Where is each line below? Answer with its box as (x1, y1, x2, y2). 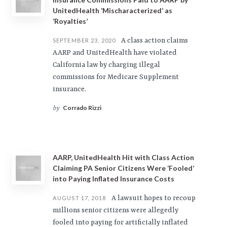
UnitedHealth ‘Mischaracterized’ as (53, 6, 172, 15)
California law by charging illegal (53, 61, 160, 69)
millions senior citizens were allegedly (53, 206, 178, 214)
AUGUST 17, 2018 (53, 195, 106, 201)
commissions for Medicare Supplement (53, 73, 179, 81)
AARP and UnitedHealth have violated (53, 49, 177, 57)
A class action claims (120, 36, 188, 45)
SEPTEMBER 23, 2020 (53, 37, 116, 44)
